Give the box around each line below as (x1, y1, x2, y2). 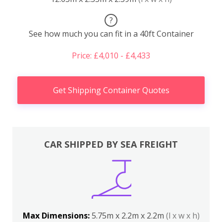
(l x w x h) (166, 210, 200, 221)
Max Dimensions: (22, 210, 92, 221)
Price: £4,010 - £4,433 (72, 50, 150, 61)
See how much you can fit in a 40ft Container (28, 28, 194, 40)
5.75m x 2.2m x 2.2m (91, 210, 166, 221)
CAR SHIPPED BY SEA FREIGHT (44, 138, 178, 150)
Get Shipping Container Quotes (53, 85, 169, 96)
